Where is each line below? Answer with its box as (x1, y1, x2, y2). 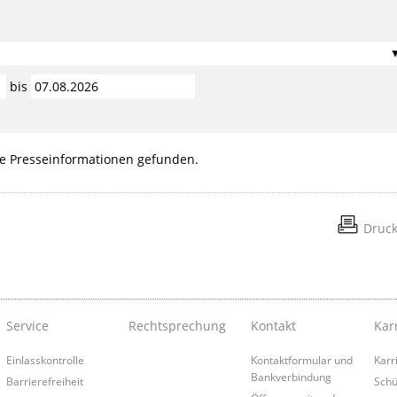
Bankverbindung (251, 369, 332, 384)
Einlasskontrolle (5, 352, 84, 367)
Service (5, 316, 49, 334)
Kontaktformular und (251, 352, 354, 367)
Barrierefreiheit (5, 373, 83, 388)
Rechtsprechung (128, 316, 226, 334)
